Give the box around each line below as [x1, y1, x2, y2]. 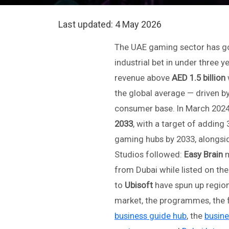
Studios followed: [114, 149, 184, 160]
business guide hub [114, 211, 187, 221]
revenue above [114, 73, 172, 83]
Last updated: [58, 19, 115, 30]
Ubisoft [125, 180, 153, 191]
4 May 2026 [115, 19, 162, 30]
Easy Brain [184, 149, 223, 160]
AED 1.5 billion [172, 73, 225, 83]
